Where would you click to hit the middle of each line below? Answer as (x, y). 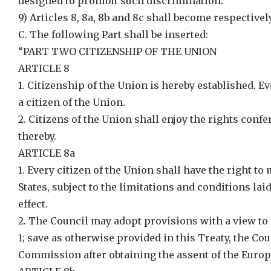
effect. (33, 204)
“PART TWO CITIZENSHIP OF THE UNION (117, 51)
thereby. (37, 136)
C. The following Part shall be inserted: (113, 34)
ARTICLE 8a (47, 153)
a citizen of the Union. (72, 102)
